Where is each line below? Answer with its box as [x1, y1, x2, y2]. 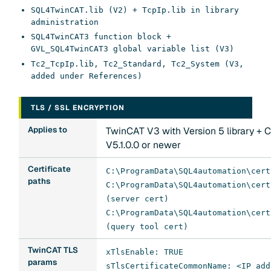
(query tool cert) [105, 221, 188, 231]
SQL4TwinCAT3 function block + [31, 32, 172, 42]
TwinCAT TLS [27, 244, 78, 255]
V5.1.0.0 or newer [105, 138, 181, 151]
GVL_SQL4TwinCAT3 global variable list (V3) [31, 44, 235, 54]
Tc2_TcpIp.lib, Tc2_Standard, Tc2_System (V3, [31, 59, 244, 69]
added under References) [31, 71, 143, 81]
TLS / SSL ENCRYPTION [31, 103, 125, 113]
